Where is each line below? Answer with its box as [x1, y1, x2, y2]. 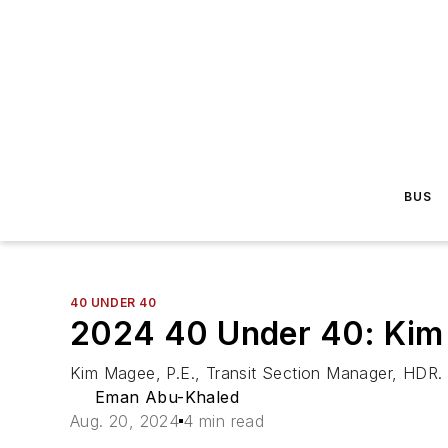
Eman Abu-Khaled [95, 387, 240, 407]
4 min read [183, 411, 265, 431]
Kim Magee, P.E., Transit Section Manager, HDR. [70, 363, 443, 383]
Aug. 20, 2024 [70, 411, 180, 431]
